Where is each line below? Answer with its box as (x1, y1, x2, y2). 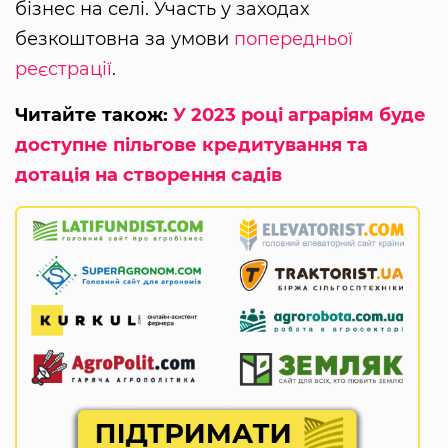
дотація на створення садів (15, 163, 282, 186)
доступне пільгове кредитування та (15, 133, 368, 156)
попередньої (234, 27, 353, 50)
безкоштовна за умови (15, 27, 234, 50)
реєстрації (15, 57, 112, 80)
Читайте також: (15, 103, 173, 126)
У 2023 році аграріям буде (173, 103, 426, 126)
